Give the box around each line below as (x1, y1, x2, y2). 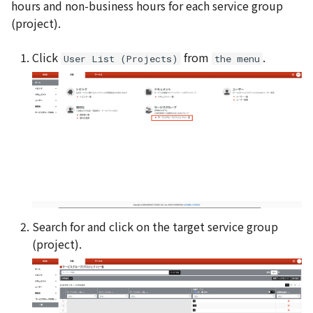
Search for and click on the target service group (32, 218, 278, 235)
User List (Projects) (64, 52, 178, 66)
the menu (214, 52, 260, 66)
